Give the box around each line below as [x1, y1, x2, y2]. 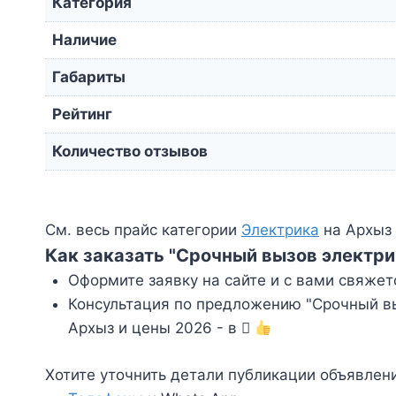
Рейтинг [52, 104, 112, 123]
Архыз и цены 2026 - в [67, 319, 241, 338]
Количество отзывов [52, 141, 208, 160]
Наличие [52, 30, 117, 49]
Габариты [52, 67, 126, 86]
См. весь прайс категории [45, 221, 241, 240]
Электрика [241, 221, 319, 240]
